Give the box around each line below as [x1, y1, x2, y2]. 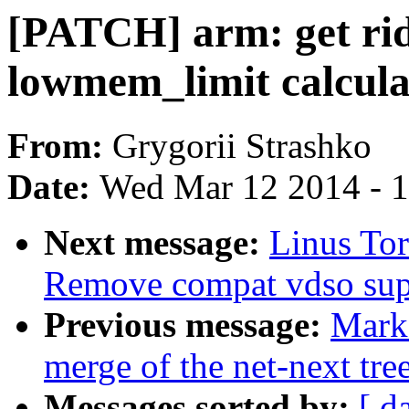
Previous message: [44, 305, 330, 345]
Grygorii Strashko [112, 126, 372, 166]
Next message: [44, 223, 269, 263]
